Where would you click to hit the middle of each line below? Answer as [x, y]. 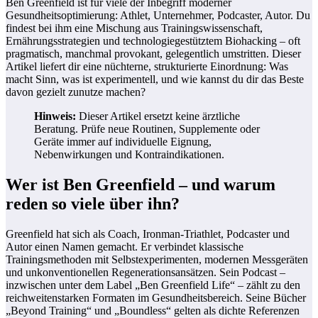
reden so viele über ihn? [93, 203]
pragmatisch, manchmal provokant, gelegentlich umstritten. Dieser [153, 54]
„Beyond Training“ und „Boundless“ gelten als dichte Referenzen [153, 310]
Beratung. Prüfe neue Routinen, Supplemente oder [147, 129]
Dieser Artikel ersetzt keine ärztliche [158, 116]
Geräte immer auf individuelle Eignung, [123, 142]
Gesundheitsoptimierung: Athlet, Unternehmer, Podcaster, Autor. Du [158, 16]
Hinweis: [55, 116]
